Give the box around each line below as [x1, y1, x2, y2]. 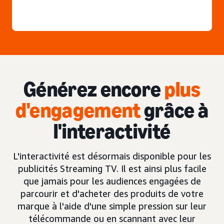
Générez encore [23, 76, 164, 102]
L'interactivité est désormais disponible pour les [13, 150, 211, 161]
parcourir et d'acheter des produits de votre [20, 188, 203, 199]
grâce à [140, 97, 209, 123]
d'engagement [15, 97, 141, 123]
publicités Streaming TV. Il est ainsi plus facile [17, 163, 206, 174]
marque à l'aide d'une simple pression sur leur [17, 200, 206, 211]
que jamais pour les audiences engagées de [23, 175, 201, 186]
